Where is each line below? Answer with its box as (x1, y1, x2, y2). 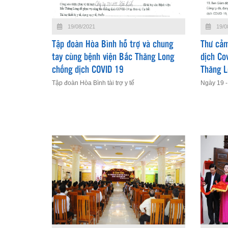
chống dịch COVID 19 (52, 66, 124, 75)
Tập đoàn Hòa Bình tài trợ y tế (52, 79, 134, 87)
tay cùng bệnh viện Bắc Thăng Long (52, 53, 174, 63)
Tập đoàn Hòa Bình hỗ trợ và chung (52, 40, 173, 50)
